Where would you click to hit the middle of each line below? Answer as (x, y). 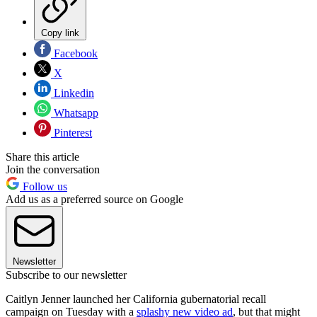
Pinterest (71, 132)
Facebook (74, 53)
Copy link (60, 33)
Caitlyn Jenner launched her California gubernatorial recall (136, 299)
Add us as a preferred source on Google (94, 199)
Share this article (42, 156)
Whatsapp (75, 113)
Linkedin (73, 93)
